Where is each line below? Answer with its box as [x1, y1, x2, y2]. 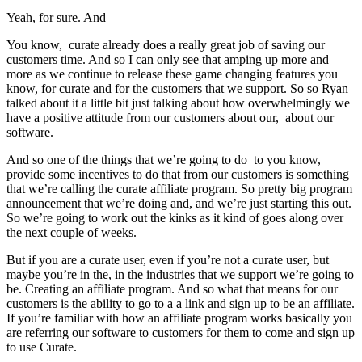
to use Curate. [6, 339, 77, 354]
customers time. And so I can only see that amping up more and [6, 52, 329, 66]
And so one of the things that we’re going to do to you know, [6, 152, 321, 166]
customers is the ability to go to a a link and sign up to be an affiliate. [6, 296, 355, 310]
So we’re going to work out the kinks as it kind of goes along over [6, 210, 343, 225]
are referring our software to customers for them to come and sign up [6, 325, 355, 339]
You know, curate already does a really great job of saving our [6, 37, 325, 52]
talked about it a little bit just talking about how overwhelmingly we [6, 95, 350, 110]
